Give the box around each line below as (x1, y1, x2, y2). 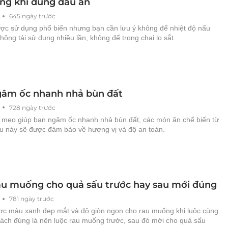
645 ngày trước (9, 12, 55, 20)
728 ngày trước (9, 103, 55, 111)
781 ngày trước (9, 195, 54, 203)
